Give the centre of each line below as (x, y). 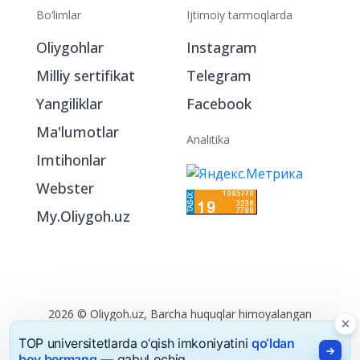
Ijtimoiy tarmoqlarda (239, 140)
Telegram (219, 201)
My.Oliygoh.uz (83, 342)
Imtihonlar (71, 285)
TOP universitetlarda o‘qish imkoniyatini (135, 343)
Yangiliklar (70, 229)
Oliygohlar (70, 173)
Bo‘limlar (59, 140)
